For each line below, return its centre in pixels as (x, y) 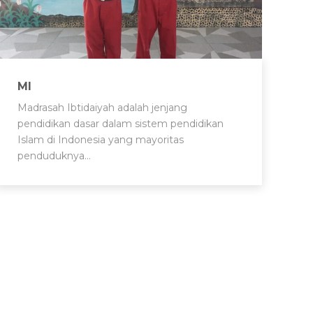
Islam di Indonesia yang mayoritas (101, 139)
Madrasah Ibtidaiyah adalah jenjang (102, 107)
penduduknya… (54, 155)
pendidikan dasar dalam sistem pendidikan (121, 123)
